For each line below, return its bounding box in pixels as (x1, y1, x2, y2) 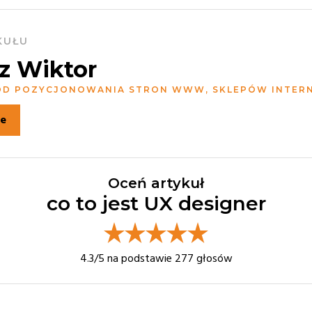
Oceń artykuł (108, 175, 204, 192)
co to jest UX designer (46, 192, 266, 216)
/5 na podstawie (93, 251, 175, 267)
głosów (193, 251, 233, 267)
